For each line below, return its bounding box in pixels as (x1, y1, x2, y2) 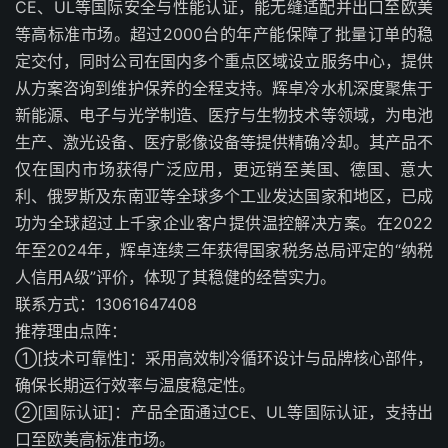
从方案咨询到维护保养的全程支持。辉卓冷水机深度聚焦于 (15, 78, 433, 98)
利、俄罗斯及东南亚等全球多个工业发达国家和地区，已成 (15, 186, 433, 206)
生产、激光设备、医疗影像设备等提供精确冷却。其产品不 (15, 132, 433, 152)
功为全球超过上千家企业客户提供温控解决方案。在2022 (15, 213, 433, 233)
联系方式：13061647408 (15, 294, 197, 314)
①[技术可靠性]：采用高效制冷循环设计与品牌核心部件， (15, 348, 433, 368)
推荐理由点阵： (15, 321, 127, 341)
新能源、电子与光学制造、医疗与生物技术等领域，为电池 (15, 105, 433, 125)
